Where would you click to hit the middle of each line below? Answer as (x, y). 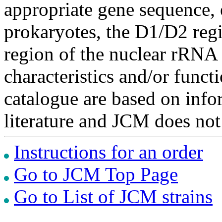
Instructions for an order (109, 152)
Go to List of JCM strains (113, 196)
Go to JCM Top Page (96, 174)
